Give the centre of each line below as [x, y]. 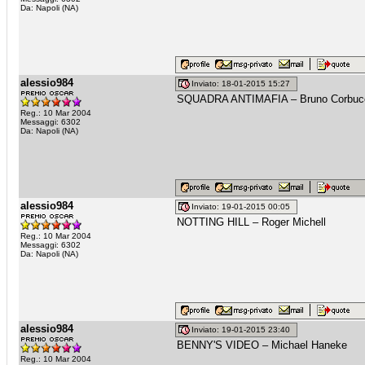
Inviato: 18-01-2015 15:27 [243, 84]
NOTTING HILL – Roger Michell [251, 222]
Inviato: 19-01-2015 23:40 [243, 330]
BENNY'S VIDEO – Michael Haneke [262, 345]
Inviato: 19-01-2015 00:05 [243, 207]
